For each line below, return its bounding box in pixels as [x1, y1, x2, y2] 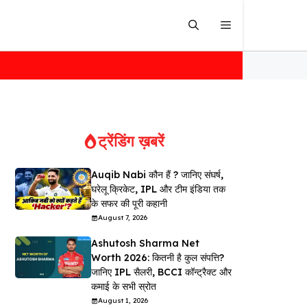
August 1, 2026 [97, 296, 148, 305]
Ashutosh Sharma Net [90, 237, 199, 249]
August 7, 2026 [97, 213, 147, 222]
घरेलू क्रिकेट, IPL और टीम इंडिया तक [90, 183, 225, 195]
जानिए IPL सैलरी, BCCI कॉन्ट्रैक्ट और [90, 266, 232, 278]
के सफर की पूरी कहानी [90, 197, 167, 210]
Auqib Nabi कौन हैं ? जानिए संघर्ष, [90, 169, 223, 181]
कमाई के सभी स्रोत [90, 280, 156, 293]
